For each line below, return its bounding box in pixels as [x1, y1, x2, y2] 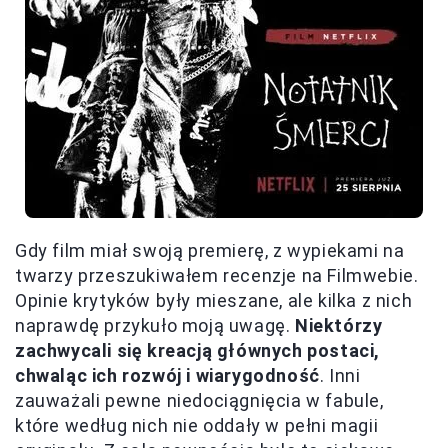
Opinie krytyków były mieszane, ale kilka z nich [15, 289, 413, 311]
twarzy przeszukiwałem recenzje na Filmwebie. [15, 264, 419, 286]
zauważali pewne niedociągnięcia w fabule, [15, 389, 384, 411]
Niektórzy [295, 314, 383, 336]
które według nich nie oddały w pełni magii [15, 414, 379, 436]
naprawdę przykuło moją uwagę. [15, 314, 296, 336]
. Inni [319, 364, 361, 386]
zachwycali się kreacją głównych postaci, [15, 339, 381, 361]
